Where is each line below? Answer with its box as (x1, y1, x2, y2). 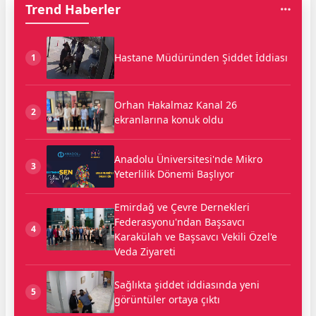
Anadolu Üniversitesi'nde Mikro (114, 152, 262, 166)
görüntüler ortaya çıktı (114, 292, 220, 306)
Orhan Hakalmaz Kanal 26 (114, 97, 237, 111)
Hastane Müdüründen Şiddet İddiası (114, 51, 288, 65)
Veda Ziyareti (114, 244, 176, 258)
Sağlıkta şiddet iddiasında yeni (114, 277, 260, 291)
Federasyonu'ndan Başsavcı (114, 214, 245, 229)
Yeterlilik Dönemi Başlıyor (114, 166, 234, 181)
